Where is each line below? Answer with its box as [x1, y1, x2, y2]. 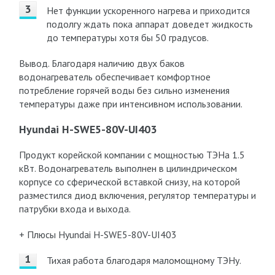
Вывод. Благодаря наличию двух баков [18, 57, 185, 69]
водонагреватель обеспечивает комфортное [18, 71, 211, 83]
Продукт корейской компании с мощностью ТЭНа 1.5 [18, 149, 245, 161]
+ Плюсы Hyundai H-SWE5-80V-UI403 [18, 228, 177, 241]
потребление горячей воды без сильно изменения [18, 84, 230, 96]
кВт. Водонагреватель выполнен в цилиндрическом [18, 162, 237, 174]
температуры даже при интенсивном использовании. [18, 98, 242, 110]
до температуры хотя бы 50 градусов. [46, 31, 209, 44]
